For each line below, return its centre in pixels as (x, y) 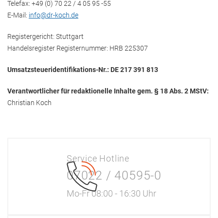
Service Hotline (98, 158)
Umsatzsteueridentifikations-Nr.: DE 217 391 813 (83, 70)
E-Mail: (18, 15)
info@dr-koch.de (54, 15)
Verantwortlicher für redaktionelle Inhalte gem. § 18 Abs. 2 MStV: (108, 91)
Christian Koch (29, 103)
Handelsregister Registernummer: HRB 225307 (78, 48)
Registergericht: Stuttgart (45, 36)
